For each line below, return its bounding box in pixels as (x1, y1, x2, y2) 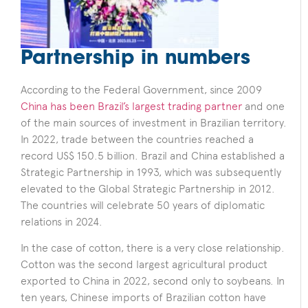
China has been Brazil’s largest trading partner (21, 100, 242, 113)
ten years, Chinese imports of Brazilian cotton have (21, 291, 266, 305)
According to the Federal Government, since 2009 (21, 83, 262, 97)
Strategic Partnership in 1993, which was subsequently (21, 166, 281, 179)
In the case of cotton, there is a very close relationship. (21, 241, 285, 255)
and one (242, 100, 285, 113)
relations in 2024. (21, 215, 105, 229)
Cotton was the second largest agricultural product (21, 258, 267, 272)
